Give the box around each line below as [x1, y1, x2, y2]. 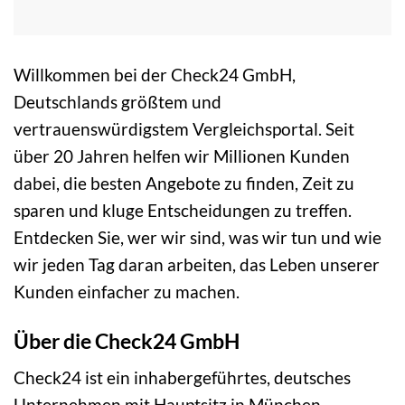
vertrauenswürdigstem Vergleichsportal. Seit [14, 118, 354, 140]
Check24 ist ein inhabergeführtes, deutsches [14, 367, 351, 389]
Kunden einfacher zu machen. [14, 281, 240, 303]
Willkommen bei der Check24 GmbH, [14, 64, 296, 86]
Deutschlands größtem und [14, 91, 221, 113]
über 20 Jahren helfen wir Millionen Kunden [14, 146, 350, 167]
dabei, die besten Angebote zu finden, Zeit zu [14, 173, 354, 194]
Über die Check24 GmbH [14, 327, 240, 353]
